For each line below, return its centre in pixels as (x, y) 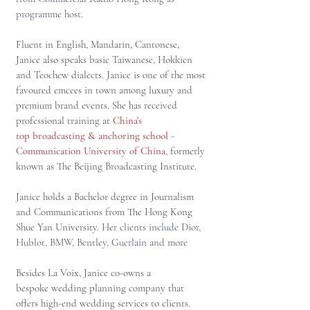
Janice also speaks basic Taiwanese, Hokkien (104, 60)
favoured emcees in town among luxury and (104, 90)
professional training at (64, 120)
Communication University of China (91, 151)
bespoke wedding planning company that (100, 288)
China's (127, 120)
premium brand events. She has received (97, 105)
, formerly (185, 151)
